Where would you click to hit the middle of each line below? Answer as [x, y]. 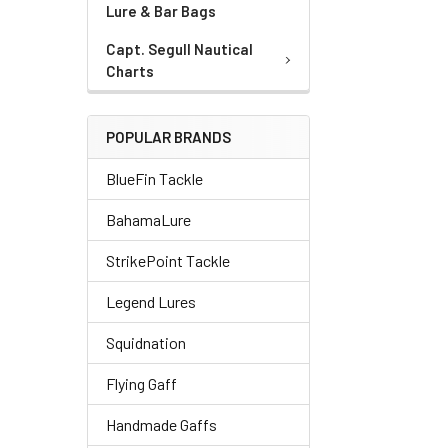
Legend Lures [151, 301]
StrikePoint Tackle [168, 260]
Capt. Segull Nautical [179, 49]
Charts [130, 71]
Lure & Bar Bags [161, 11]
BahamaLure [148, 219]
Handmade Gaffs [161, 424]
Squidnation [146, 342]
